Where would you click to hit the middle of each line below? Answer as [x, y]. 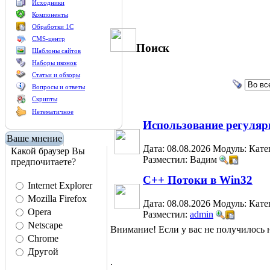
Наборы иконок [54, 63]
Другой [43, 252]
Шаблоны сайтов [56, 51]
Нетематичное [53, 111]
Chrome [43, 238]
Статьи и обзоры [56, 75]
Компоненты [50, 14]
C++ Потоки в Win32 [198, 180]
